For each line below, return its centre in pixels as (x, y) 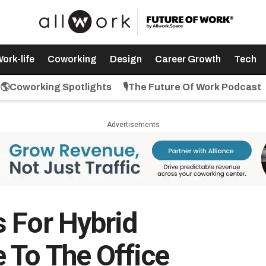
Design (126, 59)
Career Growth (188, 59)
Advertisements (133, 125)
